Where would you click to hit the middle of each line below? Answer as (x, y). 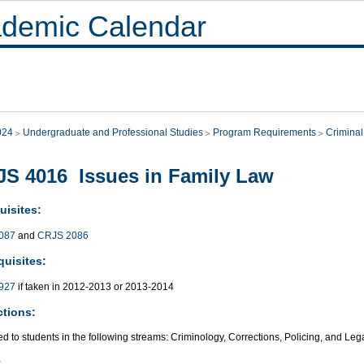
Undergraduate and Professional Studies (113, 132)
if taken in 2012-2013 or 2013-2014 (95, 286)
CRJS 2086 (63, 235)
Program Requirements (264, 132)
